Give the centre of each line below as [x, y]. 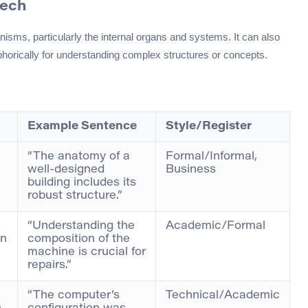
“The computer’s [74, 295]
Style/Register [209, 126]
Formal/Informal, [211, 156]
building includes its [82, 183]
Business [191, 169]
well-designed [66, 169]
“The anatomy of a [79, 156]
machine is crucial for [87, 252]
